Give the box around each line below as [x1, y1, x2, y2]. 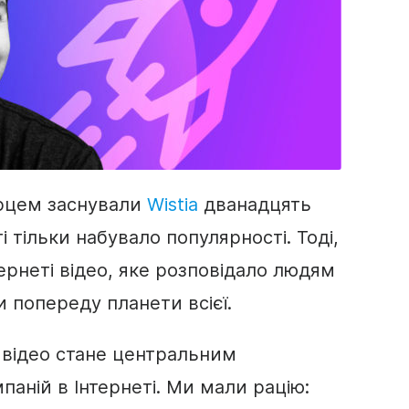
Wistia [147, 194, 198, 215]
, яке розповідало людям [108, 259, 335, 281]
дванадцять [198, 194, 311, 215]
